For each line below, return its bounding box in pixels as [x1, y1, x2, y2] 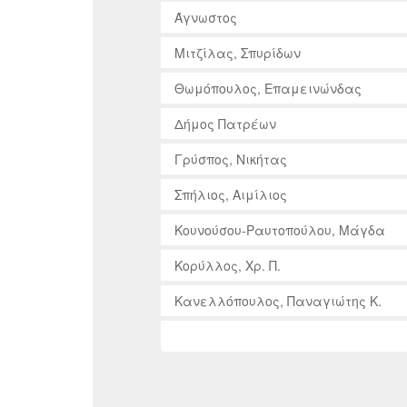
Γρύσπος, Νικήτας [174, 149, 287, 168]
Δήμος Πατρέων [174, 114, 276, 133]
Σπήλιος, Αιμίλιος [174, 184, 287, 203]
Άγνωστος [174, 7, 237, 26]
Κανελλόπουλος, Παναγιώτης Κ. [174, 291, 382, 310]
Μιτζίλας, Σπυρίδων [174, 43, 301, 62]
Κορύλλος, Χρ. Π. [174, 255, 281, 274]
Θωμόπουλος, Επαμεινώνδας [174, 78, 362, 97]
